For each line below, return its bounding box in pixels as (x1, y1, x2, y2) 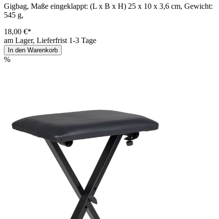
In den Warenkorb (8, 46, 58, 54)
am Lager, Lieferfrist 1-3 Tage (4, 36, 96, 45)
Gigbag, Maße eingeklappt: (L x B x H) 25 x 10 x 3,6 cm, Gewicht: (4, 2, 213, 11)
